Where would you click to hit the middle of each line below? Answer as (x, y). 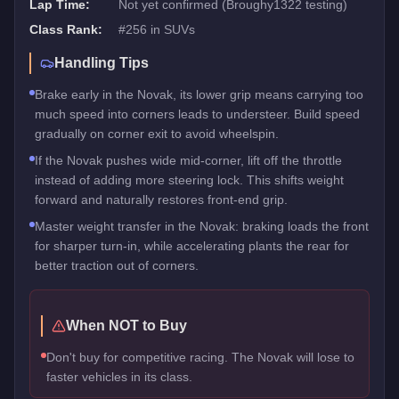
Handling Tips (102, 62)
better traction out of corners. (117, 265)
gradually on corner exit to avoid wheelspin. (157, 133)
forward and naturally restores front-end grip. (161, 199)
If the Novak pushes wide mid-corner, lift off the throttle (188, 160)
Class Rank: (66, 29)
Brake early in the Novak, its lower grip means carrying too (199, 94)
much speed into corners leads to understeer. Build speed (197, 114)
